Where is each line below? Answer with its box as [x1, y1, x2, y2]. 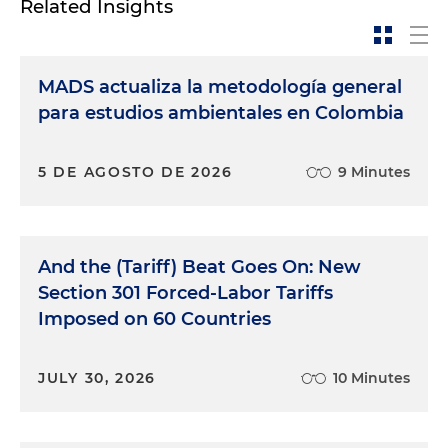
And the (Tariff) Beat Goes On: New [38, 256, 361, 278]
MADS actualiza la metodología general [38, 76, 402, 98]
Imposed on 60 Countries [38, 308, 271, 330]
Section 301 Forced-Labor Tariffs [38, 282, 333, 304]
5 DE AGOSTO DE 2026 [38, 163, 233, 181]
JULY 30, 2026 [38, 369, 157, 387]
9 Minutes [338, 163, 410, 181]
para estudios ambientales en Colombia [38, 102, 404, 124]
